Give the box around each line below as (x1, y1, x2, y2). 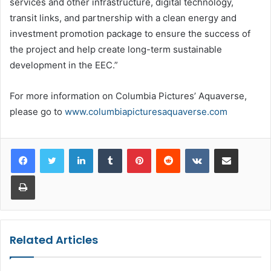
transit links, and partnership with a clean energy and (10, 12, 237, 24)
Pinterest (151, 143, 185, 154)
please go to (10, 106, 65, 118)
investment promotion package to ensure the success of (10, 28, 250, 40)
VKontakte (209, 143, 247, 154)
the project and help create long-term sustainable (10, 44, 222, 56)
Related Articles (10, 232, 98, 248)
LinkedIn (93, 143, 124, 154)
